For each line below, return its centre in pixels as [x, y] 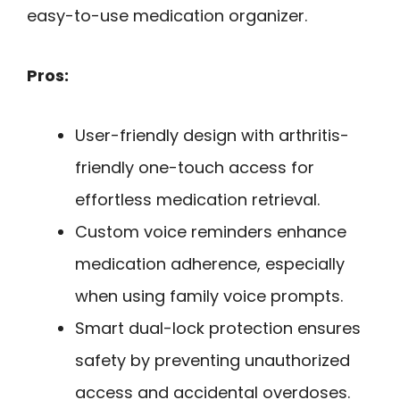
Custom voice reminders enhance [211, 231]
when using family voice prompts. [209, 296]
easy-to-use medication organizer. [167, 16]
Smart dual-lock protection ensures [218, 328]
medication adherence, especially [210, 263]
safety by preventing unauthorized [212, 360]
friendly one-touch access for [195, 167]
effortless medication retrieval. [197, 199]
